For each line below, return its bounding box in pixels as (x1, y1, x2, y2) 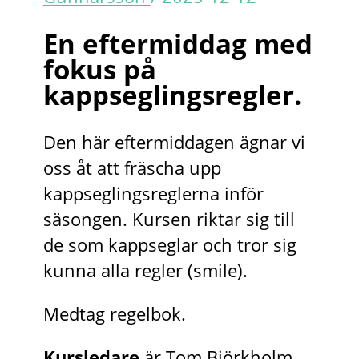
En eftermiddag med (42, 25, 313, 62)
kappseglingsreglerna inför (42, 181, 264, 205)
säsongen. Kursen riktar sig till (42, 207, 295, 231)
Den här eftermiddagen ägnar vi (42, 130, 305, 154)
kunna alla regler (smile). (42, 258, 248, 282)
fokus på (42, 50, 156, 87)
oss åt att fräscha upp (42, 155, 221, 179)
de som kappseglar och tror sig (42, 232, 296, 256)
